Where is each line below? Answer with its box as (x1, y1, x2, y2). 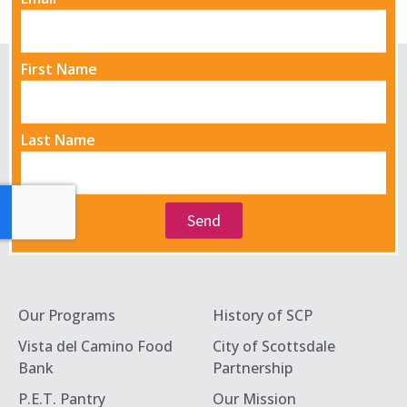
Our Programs (18, 305, 115, 326)
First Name (21, 59, 97, 80)
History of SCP (213, 305, 313, 326)
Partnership (213, 358, 293, 379)
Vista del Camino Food (18, 336, 173, 357)
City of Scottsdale (213, 336, 335, 357)
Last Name (21, 130, 95, 151)
